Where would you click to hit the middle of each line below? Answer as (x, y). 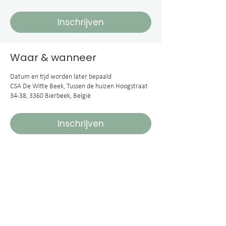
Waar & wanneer (53, 58)
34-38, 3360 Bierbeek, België (50, 96)
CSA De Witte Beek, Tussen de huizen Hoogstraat (79, 87)
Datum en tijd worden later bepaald (61, 77)
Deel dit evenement (61, 187)
